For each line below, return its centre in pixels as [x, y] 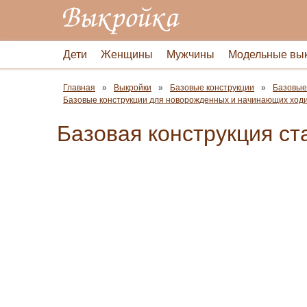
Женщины [127, 54]
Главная [79, 88]
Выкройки [133, 88]
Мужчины [191, 54]
